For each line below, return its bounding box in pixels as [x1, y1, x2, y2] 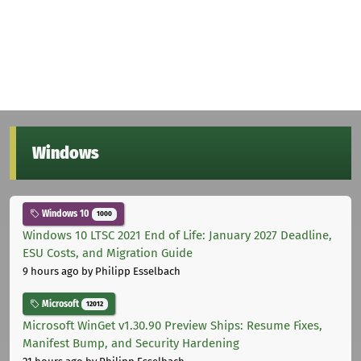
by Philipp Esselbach [79, 265, 180, 278]
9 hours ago [23, 265, 79, 278]
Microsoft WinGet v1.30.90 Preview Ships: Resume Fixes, [23, 317, 322, 333]
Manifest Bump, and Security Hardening [23, 335, 239, 351]
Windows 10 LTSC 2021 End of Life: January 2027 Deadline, [23, 228, 332, 243]
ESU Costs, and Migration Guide [23, 246, 193, 261]
